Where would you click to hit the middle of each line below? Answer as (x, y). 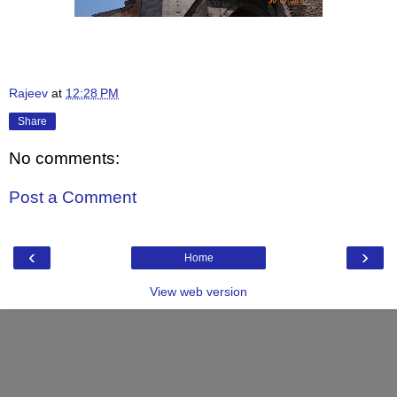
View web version (198, 292)
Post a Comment (73, 198)
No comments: (64, 159)
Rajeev (28, 93)
